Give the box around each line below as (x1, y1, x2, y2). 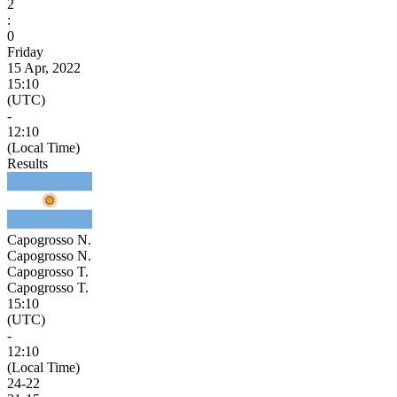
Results (7, 155, 48, 171)
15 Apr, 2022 (7, 59, 81, 75)
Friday (7, 43, 43, 59)
